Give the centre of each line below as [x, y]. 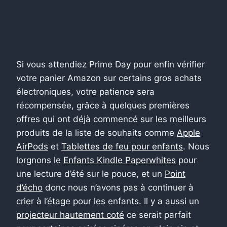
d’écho [29, 187]
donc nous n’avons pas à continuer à [118, 187]
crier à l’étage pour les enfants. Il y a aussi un [108, 201]
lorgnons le [40, 160]
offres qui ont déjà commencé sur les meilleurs [111, 119]
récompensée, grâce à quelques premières [103, 105]
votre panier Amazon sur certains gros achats [109, 78]
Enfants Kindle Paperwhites [120, 160]
